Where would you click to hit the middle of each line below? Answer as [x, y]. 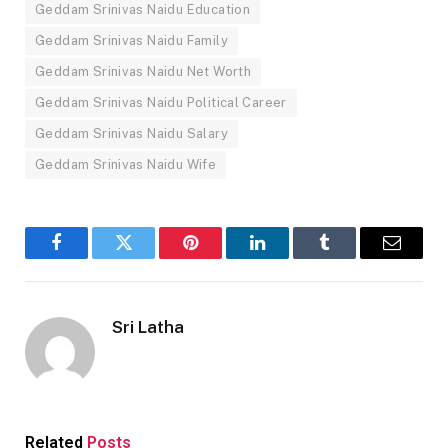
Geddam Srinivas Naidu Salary [131, 133]
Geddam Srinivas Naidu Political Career [161, 102]
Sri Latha [148, 326]
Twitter [148, 257]
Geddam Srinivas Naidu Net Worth [143, 71]
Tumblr [349, 257]
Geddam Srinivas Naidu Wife [126, 164]
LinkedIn [289, 257]
